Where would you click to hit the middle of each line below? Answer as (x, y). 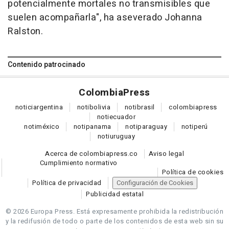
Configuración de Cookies (155, 183)
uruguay (122, 136)
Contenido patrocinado (47, 65)
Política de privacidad (67, 183)
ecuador (122, 117)
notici (24, 107)
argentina (48, 107)
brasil (146, 107)
